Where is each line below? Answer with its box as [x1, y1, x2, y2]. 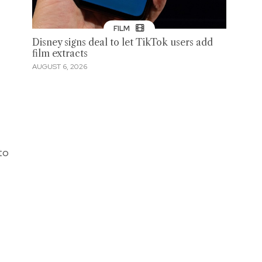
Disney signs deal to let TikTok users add [32, 37, 213, 49]
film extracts [32, 48, 88, 60]
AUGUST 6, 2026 [32, 61, 87, 71]
